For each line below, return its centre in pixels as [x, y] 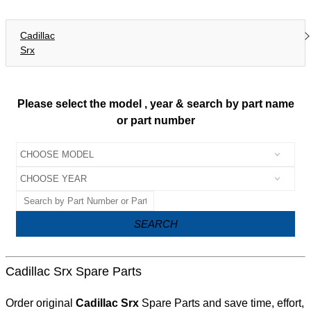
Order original [41, 303]
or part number [155, 120]
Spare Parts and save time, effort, [221, 303]
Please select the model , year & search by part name [155, 104]
